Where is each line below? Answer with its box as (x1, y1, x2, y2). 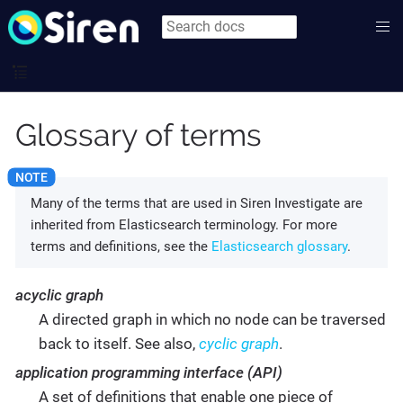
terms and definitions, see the (31, 238, 211, 255)
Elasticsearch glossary (211, 238, 347, 255)
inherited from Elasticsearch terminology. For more (31, 217, 337, 233)
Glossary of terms (15, 116, 262, 153)
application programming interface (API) (15, 363, 282, 382)
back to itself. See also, (38, 335, 199, 353)
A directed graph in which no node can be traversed (38, 310, 386, 328)
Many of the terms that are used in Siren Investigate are (31, 195, 363, 211)
